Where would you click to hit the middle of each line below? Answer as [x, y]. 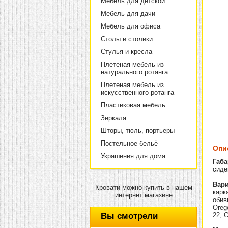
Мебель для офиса [131, 26]
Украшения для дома [133, 156]
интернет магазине [144, 195]
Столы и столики [127, 39]
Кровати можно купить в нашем [144, 188]
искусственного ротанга [137, 92]
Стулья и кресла [126, 52]
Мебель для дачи [128, 13]
